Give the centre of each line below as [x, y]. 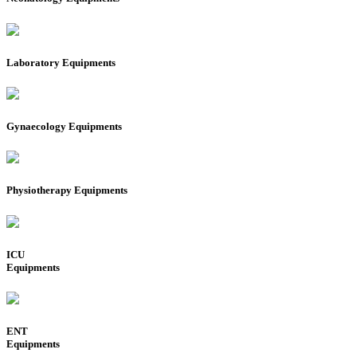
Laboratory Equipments [61, 62]
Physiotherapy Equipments [67, 190]
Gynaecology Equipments [64, 127]
